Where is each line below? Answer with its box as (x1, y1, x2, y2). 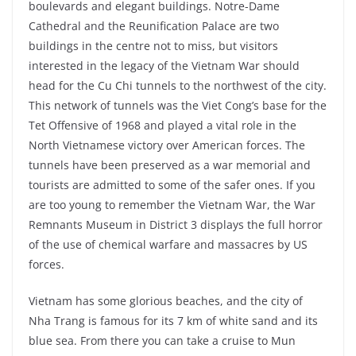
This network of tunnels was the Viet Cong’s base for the (29, 98, 327, 114)
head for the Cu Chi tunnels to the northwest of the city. (29, 78, 327, 94)
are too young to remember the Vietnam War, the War (29, 197, 315, 213)
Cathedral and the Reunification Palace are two (29, 18, 279, 34)
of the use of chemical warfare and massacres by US (29, 237, 308, 253)
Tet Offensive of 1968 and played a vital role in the (29, 118, 296, 133)
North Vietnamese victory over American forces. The (29, 137, 305, 153)
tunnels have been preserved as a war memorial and (29, 157, 311, 173)
